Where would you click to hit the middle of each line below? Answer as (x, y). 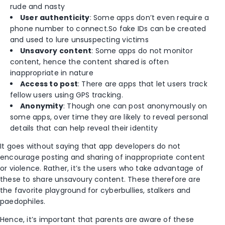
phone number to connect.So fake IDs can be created (108, 28)
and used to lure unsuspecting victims (79, 39)
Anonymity (42, 106)
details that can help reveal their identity (84, 128)
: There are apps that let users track (142, 84)
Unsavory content (56, 50)
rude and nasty (37, 6)
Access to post (49, 84)
